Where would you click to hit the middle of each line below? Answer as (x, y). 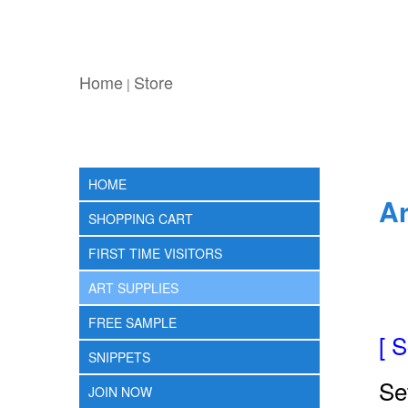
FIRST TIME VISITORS (155, 253)
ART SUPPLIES (133, 288)
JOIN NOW (120, 392)
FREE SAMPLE (133, 322)
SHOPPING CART (141, 219)
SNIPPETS (119, 357)
